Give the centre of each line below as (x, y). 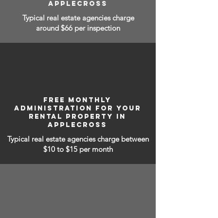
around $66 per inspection (78, 28)
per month (96, 149)
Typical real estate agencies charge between (78, 139)
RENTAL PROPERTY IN (77, 117)
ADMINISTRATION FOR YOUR (77, 108)
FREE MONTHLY (77, 100)
